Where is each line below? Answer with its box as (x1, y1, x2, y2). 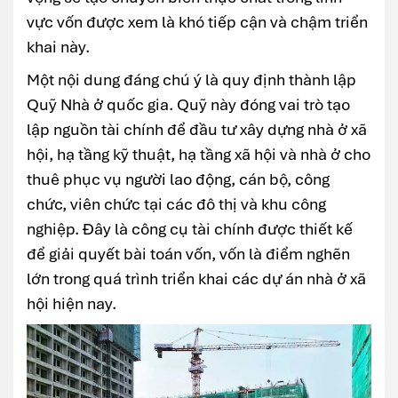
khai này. (27, 36, 90, 58)
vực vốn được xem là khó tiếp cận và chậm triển (27, 12, 368, 33)
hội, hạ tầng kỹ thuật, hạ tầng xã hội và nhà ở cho (27, 144, 370, 165)
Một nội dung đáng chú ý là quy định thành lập (27, 69, 356, 91)
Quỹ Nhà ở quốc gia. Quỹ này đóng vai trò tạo (27, 94, 350, 115)
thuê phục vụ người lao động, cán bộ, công (27, 169, 330, 190)
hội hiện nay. (27, 293, 116, 314)
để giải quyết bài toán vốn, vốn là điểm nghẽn (27, 243, 350, 265)
